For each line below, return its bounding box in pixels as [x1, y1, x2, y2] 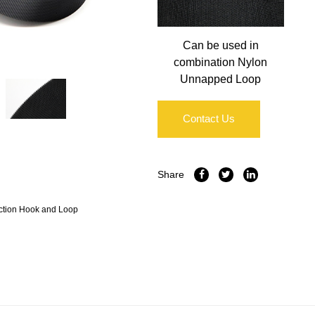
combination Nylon [174, 56, 268, 69]
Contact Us [183, 112, 235, 125]
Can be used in [182, 39, 259, 52]
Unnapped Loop [180, 73, 262, 86]
